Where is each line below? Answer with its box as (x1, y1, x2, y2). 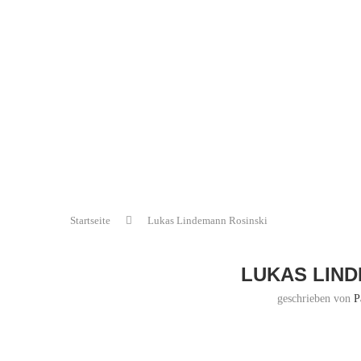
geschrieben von (276, 293, 354, 305)
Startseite (70, 214, 110, 226)
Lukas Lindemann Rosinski (147, 214, 268, 226)
